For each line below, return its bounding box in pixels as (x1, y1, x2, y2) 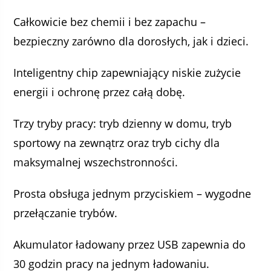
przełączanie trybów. (13, 206, 118, 220)
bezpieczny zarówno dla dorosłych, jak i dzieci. (13, 34, 249, 48)
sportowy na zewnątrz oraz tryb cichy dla (13, 135, 220, 150)
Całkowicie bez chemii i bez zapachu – (13, 15, 206, 29)
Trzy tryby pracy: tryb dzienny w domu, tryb (13, 116, 232, 131)
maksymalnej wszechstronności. (13, 155, 178, 169)
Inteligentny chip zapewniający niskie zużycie (13, 65, 241, 80)
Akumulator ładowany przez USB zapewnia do (13, 237, 246, 252)
